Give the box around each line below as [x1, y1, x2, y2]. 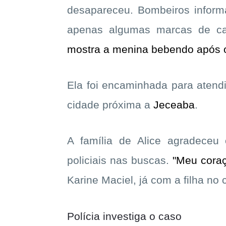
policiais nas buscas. [67, 154, 173, 167]
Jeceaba [153, 99, 195, 111]
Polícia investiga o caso [67, 210, 182, 223]
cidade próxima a [67, 99, 153, 111]
